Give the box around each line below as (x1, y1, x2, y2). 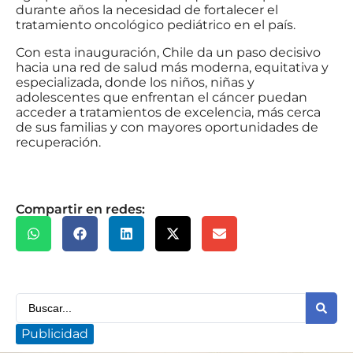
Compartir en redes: (16, 202, 145, 217)
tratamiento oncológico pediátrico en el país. (16, 17, 295, 33)
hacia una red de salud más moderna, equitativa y (16, 60, 329, 76)
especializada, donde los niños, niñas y (16, 75, 255, 91)
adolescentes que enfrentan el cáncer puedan (16, 90, 307, 106)
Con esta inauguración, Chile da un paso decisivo (16, 45, 321, 61)
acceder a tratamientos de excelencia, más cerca (16, 105, 321, 121)
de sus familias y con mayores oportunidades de (16, 120, 318, 136)
